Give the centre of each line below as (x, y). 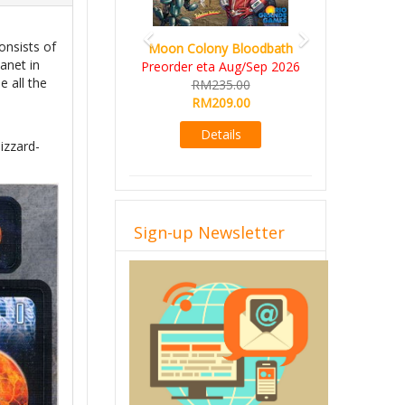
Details (221, 134)
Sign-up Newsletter (209, 232)
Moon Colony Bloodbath (221, 48)
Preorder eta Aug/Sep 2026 (221, 66)
